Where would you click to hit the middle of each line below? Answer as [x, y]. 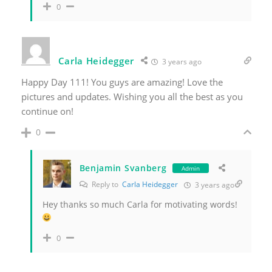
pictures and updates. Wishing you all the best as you [132, 96]
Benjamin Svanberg [123, 168]
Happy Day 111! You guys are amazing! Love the [122, 82]
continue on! [47, 111]
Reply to [106, 184]
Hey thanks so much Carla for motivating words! [140, 204]
